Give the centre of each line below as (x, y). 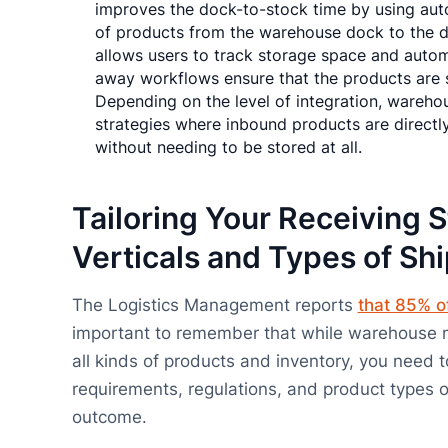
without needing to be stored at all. (229, 148)
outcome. (109, 417)
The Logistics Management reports (214, 305)
